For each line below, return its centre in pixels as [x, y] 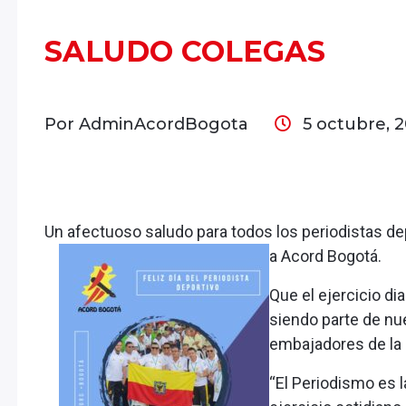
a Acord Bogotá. [325, 256]
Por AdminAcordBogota [149, 124]
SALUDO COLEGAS [185, 51]
